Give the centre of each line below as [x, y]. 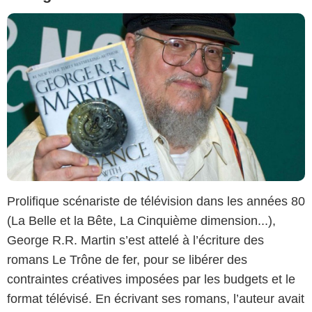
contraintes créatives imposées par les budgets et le [151, 279]
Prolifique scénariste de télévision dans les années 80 [156, 201]
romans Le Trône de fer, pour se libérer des [127, 259]
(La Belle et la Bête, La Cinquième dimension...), [141, 220]
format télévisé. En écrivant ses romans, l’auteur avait [156, 298]
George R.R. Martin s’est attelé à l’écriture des [135, 240]
